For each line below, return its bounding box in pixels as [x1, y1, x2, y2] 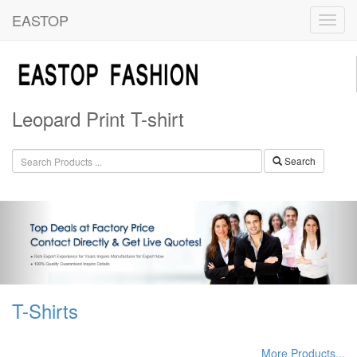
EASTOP [12, 10, 69, 30]
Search [281, 154, 316, 168]
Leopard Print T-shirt [12, 104, 184, 133]
